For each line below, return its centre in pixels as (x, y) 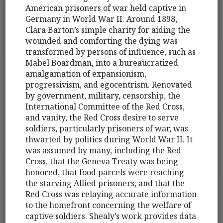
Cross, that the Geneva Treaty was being (102, 161)
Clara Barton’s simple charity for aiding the (108, 30)
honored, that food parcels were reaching (105, 172)
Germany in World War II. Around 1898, (102, 19)
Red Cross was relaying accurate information (111, 194)
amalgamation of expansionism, (86, 73)
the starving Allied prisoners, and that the (105, 183)
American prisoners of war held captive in (106, 8)
